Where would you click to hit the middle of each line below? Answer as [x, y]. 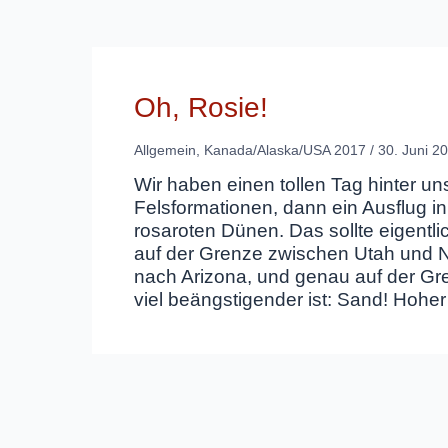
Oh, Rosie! [201, 107]
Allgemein [165, 150]
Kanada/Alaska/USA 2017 [285, 150]
